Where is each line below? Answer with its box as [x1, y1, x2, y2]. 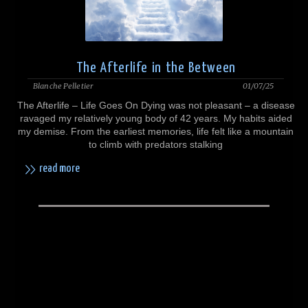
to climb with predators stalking [89, 138, 223, 150]
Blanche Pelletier [33, 80, 93, 91]
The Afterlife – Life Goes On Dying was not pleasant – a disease [16, 99, 295, 111]
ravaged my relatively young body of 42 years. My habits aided [19, 112, 292, 124]
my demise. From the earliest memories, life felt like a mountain [18, 125, 294, 137]
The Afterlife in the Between [76, 61, 236, 76]
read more [38, 163, 80, 175]
